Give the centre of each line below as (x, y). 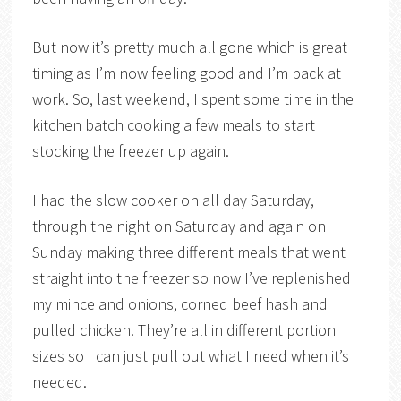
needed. (61, 381)
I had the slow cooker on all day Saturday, (173, 200)
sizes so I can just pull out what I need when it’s (190, 355)
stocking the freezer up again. (132, 150)
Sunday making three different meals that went (188, 252)
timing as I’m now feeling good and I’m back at (186, 73)
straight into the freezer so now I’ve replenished (191, 277)
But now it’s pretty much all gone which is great (189, 47)
